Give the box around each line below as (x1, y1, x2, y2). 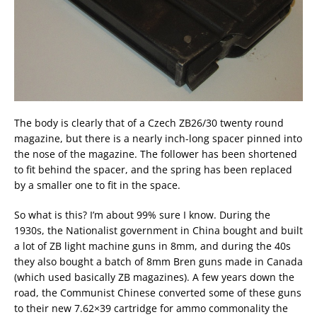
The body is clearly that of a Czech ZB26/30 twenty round (14, 116, 284, 130)
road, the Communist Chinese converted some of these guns (14, 286, 301, 300)
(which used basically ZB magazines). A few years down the (14, 270, 294, 284)
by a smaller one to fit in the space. (14, 178, 180, 192)
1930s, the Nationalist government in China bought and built (14, 224, 303, 238)
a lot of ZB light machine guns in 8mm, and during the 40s (14, 239, 291, 253)
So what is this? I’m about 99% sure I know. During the (14, 208, 270, 222)
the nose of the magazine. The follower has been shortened (14, 147, 297, 161)
